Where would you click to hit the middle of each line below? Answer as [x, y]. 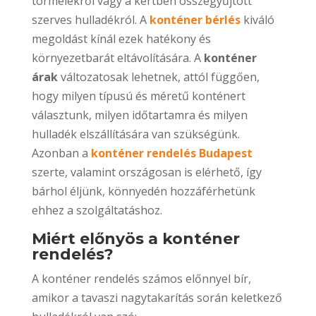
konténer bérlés [195, 19]
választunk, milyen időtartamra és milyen [139, 115]
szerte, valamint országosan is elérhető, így [146, 172]
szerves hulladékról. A [90, 19]
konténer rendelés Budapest [171, 153]
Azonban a [61, 153]
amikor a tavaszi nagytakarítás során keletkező [157, 297]
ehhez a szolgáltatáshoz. [97, 210]
